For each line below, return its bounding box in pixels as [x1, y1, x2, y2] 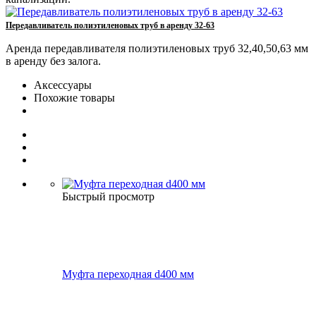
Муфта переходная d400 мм [62, 268, 194, 281]
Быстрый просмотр [62, 190, 154, 203]
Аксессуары [34, 79, 92, 92]
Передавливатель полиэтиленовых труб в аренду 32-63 [6, 20, 214, 31]
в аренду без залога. [6, 55, 101, 68]
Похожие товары [34, 92, 115, 104]
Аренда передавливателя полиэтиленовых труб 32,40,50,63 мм [6, 42, 308, 55]
